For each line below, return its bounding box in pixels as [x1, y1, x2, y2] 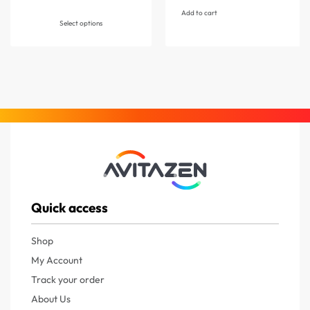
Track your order [31, 273, 104, 286]
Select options [60, 19, 102, 28]
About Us [31, 292, 71, 305]
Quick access [31, 199, 108, 216]
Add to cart [181, 8, 217, 18]
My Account [31, 253, 82, 266]
